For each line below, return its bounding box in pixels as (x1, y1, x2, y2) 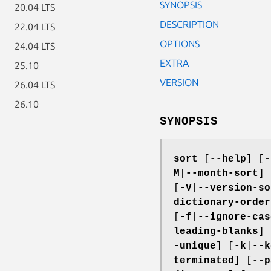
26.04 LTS (15, 79, 55, 90)
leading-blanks (174, 226, 258, 237)
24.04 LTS (15, 41, 55, 51)
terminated (174, 255, 234, 266)
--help (210, 153, 246, 165)
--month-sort (186, 168, 258, 179)
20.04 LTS (15, 2, 55, 13)
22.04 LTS (15, 21, 55, 32)
